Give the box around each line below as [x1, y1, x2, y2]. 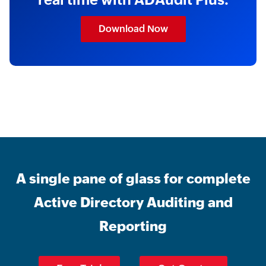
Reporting [99, 218, 167, 234]
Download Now [98, 23, 168, 34]
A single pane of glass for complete [15, 170, 251, 186]
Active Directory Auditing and [33, 194, 233, 210]
